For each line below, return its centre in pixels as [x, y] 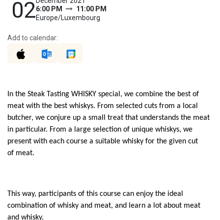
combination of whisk [41, 206]
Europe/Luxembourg [68, 18]
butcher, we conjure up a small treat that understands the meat [109, 118]
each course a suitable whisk [94, 142]
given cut [183, 142]
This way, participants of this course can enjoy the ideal [95, 194]
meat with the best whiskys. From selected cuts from [92, 106]
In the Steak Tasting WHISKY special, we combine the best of [103, 95]
